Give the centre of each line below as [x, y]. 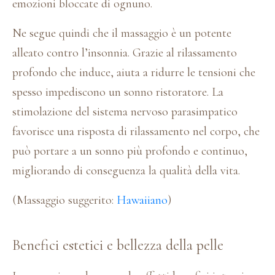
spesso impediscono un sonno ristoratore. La [118, 92]
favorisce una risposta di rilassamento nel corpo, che [136, 131]
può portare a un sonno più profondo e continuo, [130, 151]
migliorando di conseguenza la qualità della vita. [126, 170]
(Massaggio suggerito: [64, 200]
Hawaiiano [142, 200]
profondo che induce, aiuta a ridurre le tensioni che [134, 72]
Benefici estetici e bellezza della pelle [118, 245]
